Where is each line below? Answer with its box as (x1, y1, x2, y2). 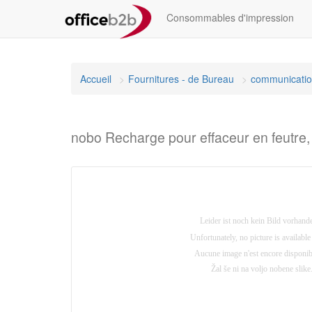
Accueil (80, 72, 111, 86)
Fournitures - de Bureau (128, 72, 234, 86)
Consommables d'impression (166, 10, 294, 24)
